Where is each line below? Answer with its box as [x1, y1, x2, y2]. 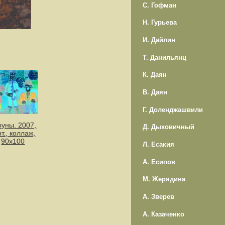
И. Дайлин [142, 36, 175, 44]
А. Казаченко [142, 210, 184, 218]
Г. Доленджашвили [142, 105, 203, 114]
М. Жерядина [142, 175, 185, 183]
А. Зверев [142, 193, 174, 201]
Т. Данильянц [142, 53, 186, 61]
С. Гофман [142, 1, 176, 9]
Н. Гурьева [142, 19, 177, 27]
